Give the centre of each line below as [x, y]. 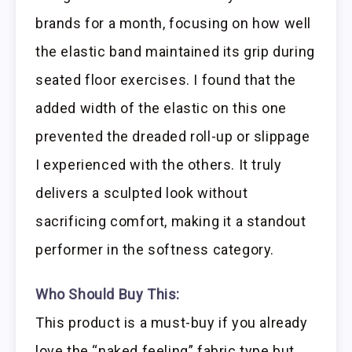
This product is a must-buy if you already [172, 322]
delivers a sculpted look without [142, 193]
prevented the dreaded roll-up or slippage [173, 137]
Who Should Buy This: [108, 294]
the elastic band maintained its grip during [175, 52]
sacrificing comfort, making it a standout [171, 222]
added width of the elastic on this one [161, 108]
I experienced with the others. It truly [159, 165]
